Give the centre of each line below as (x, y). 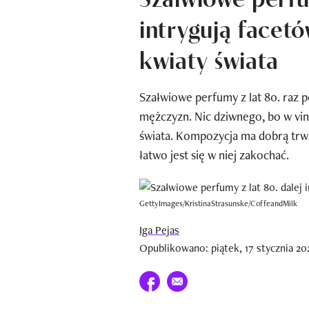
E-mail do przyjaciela (212, 279)
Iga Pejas (159, 230)
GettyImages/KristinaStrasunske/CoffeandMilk (218, 203)
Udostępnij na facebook (192, 279)
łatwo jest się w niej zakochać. (214, 154)
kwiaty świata (209, 58)
